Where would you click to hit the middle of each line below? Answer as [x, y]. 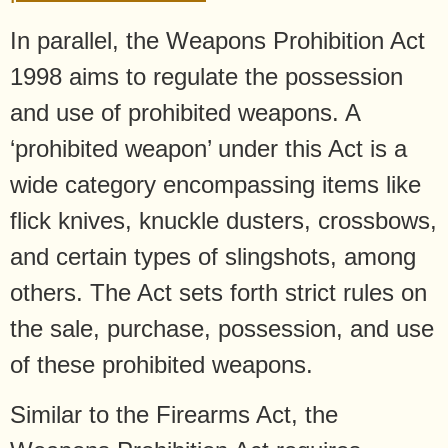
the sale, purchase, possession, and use [222, 328]
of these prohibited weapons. [161, 364]
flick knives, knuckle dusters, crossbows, [223, 220]
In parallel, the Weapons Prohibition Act [217, 40]
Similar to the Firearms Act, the [174, 414]
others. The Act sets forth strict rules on [218, 292]
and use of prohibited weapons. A [185, 112]
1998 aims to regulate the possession [206, 76]
